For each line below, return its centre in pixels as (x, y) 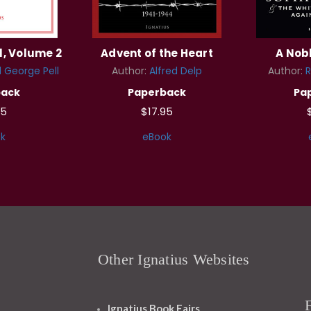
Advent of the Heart (157, 53)
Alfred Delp (176, 70)
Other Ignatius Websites (174, 259)
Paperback (157, 92)
